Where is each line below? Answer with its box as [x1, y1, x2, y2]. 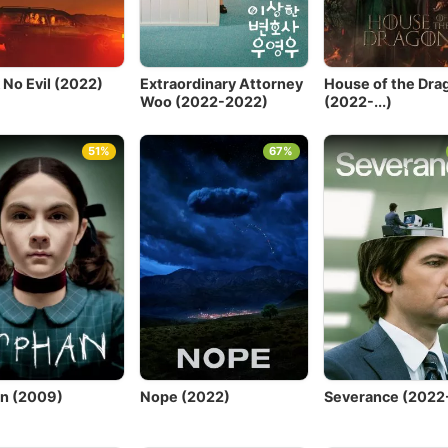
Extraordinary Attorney [140, 74, 304, 92]
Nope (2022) [140, 388, 231, 406]
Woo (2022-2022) [140, 92, 269, 110]
